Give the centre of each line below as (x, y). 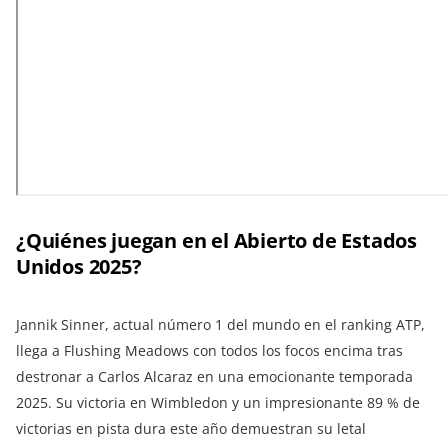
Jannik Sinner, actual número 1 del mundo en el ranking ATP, (220, 325)
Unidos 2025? (79, 267)
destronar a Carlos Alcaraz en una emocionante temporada (214, 377)
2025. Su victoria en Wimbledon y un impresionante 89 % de (218, 403)
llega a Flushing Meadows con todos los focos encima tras (209, 351)
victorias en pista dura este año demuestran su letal (191, 429)
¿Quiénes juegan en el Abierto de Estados (216, 241)
